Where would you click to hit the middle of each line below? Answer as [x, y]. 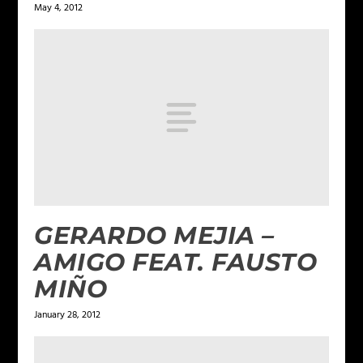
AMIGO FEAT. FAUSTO [176, 262]
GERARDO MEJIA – [154, 235]
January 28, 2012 [68, 315]
